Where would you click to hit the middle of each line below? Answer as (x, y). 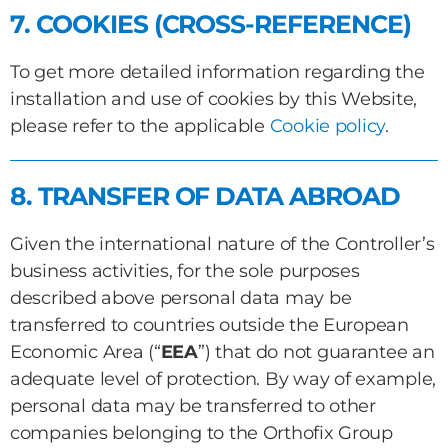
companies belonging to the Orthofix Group (201, 433)
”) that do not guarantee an (316, 352)
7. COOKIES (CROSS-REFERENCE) (210, 24)
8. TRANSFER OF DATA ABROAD (205, 196)
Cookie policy (327, 126)
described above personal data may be (181, 298)
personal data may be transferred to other (193, 406)
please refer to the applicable (140, 126)
